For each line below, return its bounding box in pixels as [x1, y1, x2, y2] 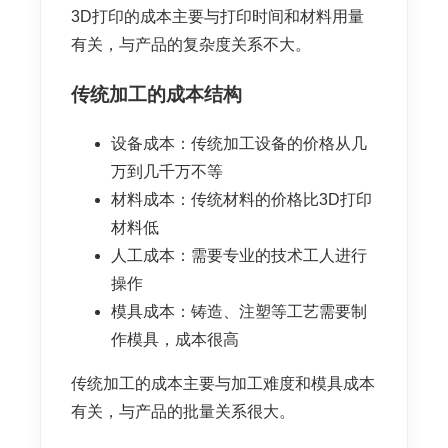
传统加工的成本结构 [71, 84, 242, 106]
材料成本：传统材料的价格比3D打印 [111, 190, 372, 208]
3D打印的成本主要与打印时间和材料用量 [71, 7, 364, 25]
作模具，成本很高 [111, 330, 239, 348]
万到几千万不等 [111, 162, 223, 180]
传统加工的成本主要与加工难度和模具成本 [71, 374, 375, 392]
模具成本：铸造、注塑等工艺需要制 [111, 302, 367, 320]
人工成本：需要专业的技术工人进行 [111, 246, 367, 264]
